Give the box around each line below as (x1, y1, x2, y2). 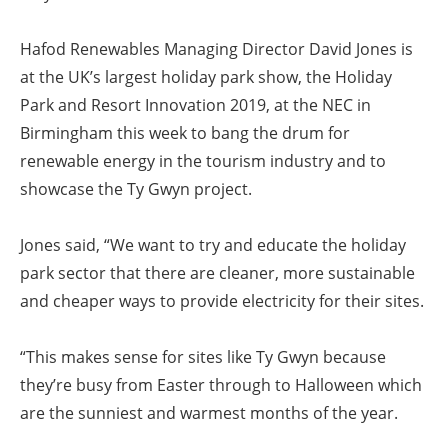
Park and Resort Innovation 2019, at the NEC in (20, 94, 371, 117)
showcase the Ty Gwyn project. (20, 178, 252, 201)
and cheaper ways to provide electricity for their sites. (20, 290, 424, 313)
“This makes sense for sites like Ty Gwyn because (20, 346, 386, 369)
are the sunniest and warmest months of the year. (20, 402, 398, 425)
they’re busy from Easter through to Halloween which (20, 374, 422, 397)
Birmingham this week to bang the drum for (20, 122, 350, 145)
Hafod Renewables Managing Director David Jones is (20, 38, 413, 61)
